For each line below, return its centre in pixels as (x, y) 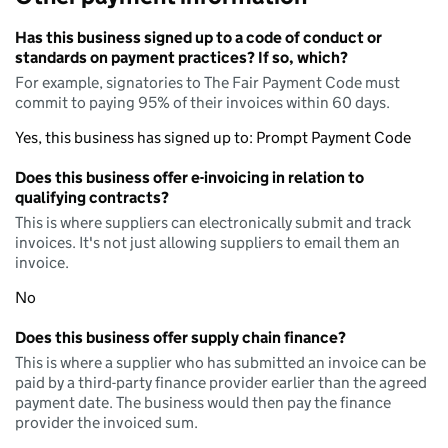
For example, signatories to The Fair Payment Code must (207, 82)
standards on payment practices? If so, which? (181, 57)
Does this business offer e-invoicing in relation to (189, 177)
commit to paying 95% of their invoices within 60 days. (202, 102)
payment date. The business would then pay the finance (203, 402)
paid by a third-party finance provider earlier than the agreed (221, 382)
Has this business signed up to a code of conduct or (198, 37)
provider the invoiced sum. (106, 422)
